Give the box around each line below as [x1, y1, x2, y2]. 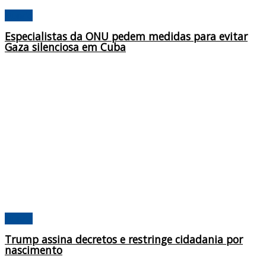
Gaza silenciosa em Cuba [5, 40, 126, 55]
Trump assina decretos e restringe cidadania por [5, 232, 243, 247]
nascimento [5, 243, 62, 258]
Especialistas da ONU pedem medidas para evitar [5, 29, 248, 44]
